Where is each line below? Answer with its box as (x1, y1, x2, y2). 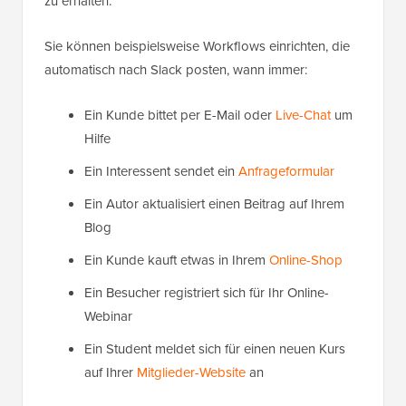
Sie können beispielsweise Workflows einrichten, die (44, 36, 350, 57)
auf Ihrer (84, 362, 137, 383)
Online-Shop (269, 250, 343, 271)
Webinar (84, 306, 132, 327)
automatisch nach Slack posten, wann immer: (44, 60, 307, 81)
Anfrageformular (238, 161, 334, 182)
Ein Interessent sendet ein (84, 161, 238, 182)
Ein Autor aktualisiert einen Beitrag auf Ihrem (84, 194, 344, 215)
